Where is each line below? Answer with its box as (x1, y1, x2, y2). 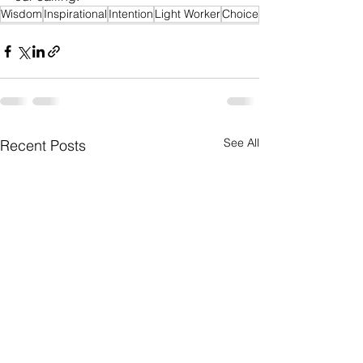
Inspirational (44, 6, 107, 22)
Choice (222, 6, 258, 22)
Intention (109, 6, 153, 22)
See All (224, 135, 259, 151)
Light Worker (155, 6, 220, 22)
